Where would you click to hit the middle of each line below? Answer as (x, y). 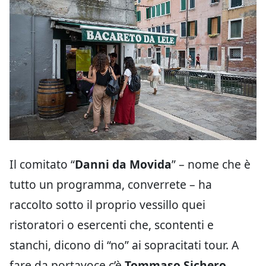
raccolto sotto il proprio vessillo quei (107, 205)
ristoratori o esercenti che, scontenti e (112, 225)
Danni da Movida (123, 164)
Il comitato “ (42, 164)
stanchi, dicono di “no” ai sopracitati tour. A (124, 245)
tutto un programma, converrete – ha (111, 185)
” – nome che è (211, 164)
